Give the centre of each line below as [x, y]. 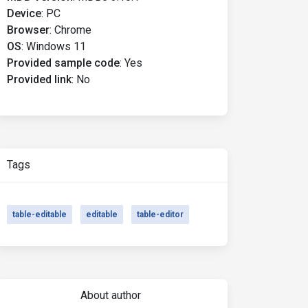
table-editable [40, 214]
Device [24, 13]
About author [110, 295]
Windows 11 [56, 46]
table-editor [160, 214]
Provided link [39, 79]
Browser [28, 30]
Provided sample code [63, 63]
